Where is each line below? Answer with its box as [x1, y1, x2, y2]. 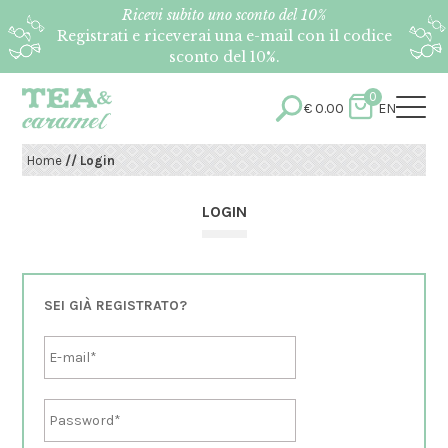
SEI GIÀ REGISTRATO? [44, 296, 188, 314]
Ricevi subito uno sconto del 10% [122, 6, 326, 24]
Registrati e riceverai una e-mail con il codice [56, 27, 392, 45]
